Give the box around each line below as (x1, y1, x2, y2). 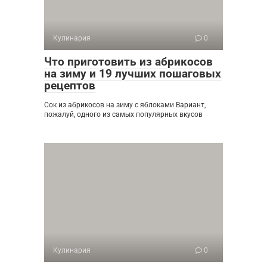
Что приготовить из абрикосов (44, 54, 213, 69)
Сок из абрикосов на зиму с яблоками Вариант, (44, 100, 206, 109)
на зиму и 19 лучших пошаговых (44, 66, 221, 80)
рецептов (44, 78, 95, 92)
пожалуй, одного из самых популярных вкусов (44, 110, 203, 119)
